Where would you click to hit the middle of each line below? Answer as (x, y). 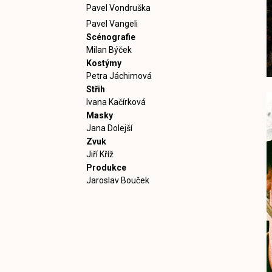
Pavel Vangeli (112, 24)
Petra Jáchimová (119, 76)
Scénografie (111, 37)
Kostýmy (104, 63)
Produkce (106, 168)
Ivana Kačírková (116, 102)
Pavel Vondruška (118, 8)
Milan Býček (109, 50)
